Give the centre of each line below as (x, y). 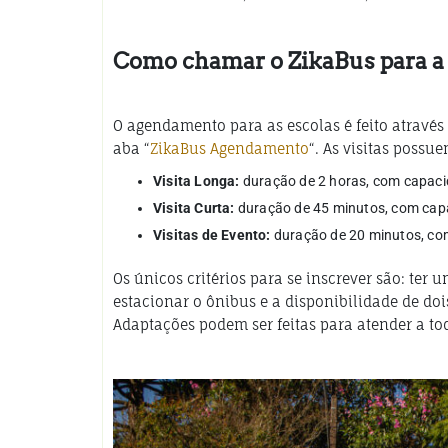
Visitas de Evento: (212, 234)
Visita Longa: (196, 180)
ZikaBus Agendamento (229, 148)
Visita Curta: (194, 207)
